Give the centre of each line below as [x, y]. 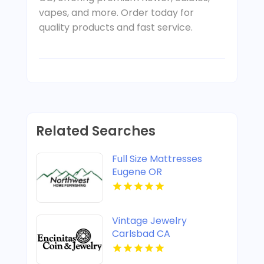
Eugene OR [137, 172]
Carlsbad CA [141, 234]
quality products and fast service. [115, 28]
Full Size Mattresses [157, 159]
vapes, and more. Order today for [116, 13]
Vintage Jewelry [149, 221]
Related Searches [95, 131]
